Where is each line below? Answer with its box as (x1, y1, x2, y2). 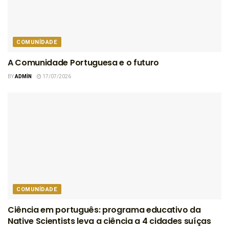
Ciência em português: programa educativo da (8, 203, 201, 216)
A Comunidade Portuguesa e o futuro (8, 56, 159, 68)
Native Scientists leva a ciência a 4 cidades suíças (8, 215, 211, 227)
